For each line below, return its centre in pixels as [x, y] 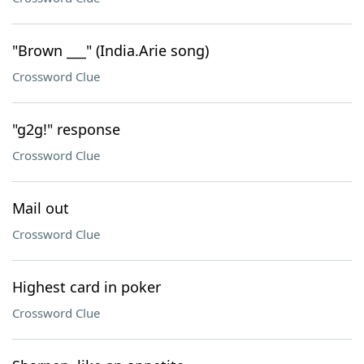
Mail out [41, 208]
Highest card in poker [87, 287]
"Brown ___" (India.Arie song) [110, 50]
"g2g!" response [66, 129]
